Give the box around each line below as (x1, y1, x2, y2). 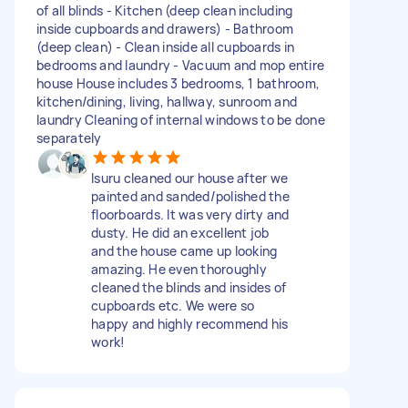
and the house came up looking (91, 241, 278, 260)
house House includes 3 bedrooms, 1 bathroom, (36, 74, 320, 92)
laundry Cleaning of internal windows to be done (36, 110, 325, 128)
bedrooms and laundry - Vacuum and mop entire (36, 56, 324, 74)
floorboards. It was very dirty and (91, 205, 290, 223)
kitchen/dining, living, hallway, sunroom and (36, 92, 297, 110)
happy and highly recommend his (91, 314, 289, 332)
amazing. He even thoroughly (91, 260, 267, 278)
